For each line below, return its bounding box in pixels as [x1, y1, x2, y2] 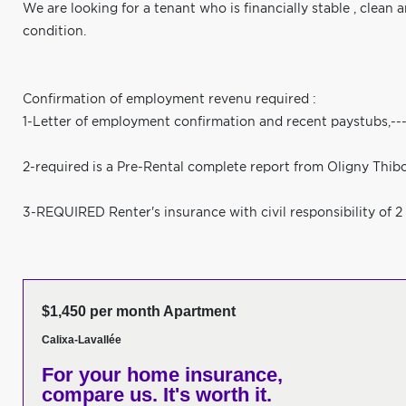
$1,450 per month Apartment [42, 304, 236, 319]
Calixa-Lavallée [42, 333, 121, 346]
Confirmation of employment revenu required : [23, 93, 316, 106]
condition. [23, 25, 86, 38]
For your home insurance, [42, 363, 283, 386]
